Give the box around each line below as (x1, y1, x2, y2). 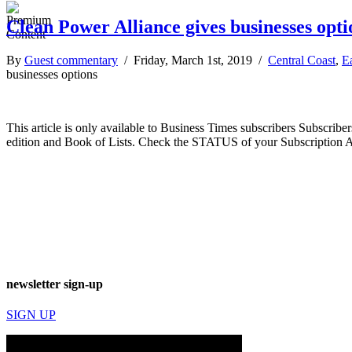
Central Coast (268, 53, 335, 67)
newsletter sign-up (6, 277, 103, 291)
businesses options (6, 67, 97, 81)
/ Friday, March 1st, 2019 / (118, 53, 268, 67)
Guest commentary (24, 53, 118, 67)
